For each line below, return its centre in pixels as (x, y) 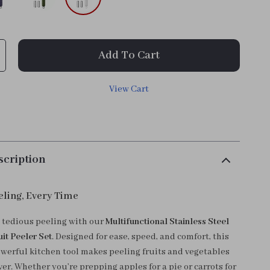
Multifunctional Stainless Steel (168, 222)
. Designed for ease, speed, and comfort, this (141, 237)
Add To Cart (129, 55)
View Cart (129, 89)
